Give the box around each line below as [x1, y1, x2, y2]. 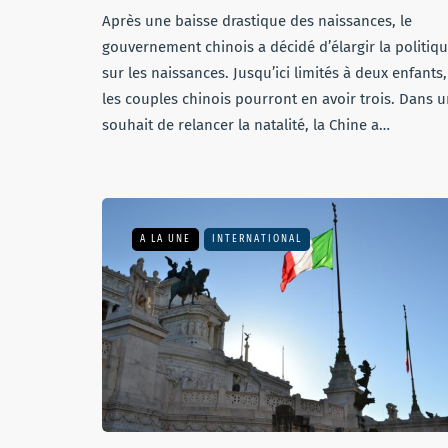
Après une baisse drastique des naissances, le [102, 12, 412, 30]
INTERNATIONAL [212, 233, 302, 245]
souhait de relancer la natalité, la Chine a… [102, 116, 390, 134]
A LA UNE [140, 233, 191, 245]
